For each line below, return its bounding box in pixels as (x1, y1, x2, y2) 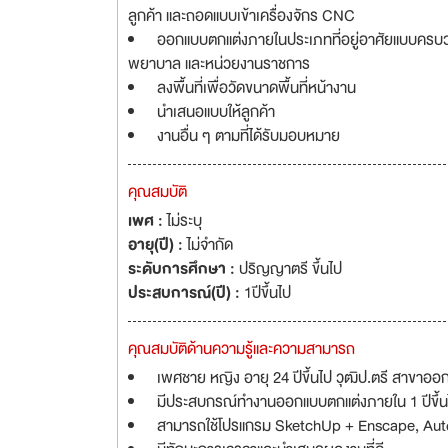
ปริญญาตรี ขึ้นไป (239, 256, 342, 282)
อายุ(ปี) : (128, 232, 187, 258)
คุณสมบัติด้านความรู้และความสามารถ (128, 336, 355, 362)
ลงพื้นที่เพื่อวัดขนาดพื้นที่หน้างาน (157, 75, 356, 101)
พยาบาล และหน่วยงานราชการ (128, 51, 310, 77)
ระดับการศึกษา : (128, 256, 239, 282)
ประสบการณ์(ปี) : (128, 280, 244, 306)
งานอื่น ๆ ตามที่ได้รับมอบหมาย (157, 123, 340, 149)
